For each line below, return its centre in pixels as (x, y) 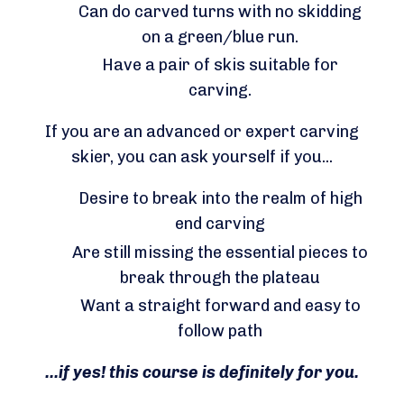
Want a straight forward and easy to (220, 306)
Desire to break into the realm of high (220, 199)
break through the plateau (220, 277)
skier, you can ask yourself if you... (202, 157)
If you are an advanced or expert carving (202, 132)
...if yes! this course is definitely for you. (202, 373)
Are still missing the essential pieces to (220, 252)
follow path (220, 331)
